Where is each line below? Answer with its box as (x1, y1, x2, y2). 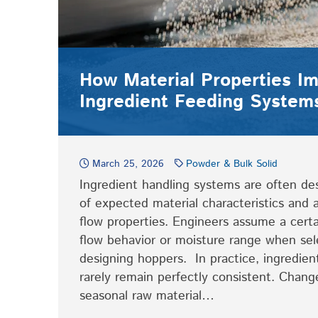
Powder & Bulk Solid (186, 157, 278, 171)
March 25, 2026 (92, 157, 164, 171)
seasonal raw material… (79, 287, 214, 305)
